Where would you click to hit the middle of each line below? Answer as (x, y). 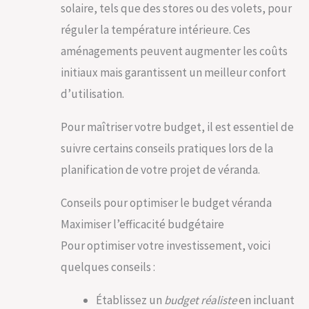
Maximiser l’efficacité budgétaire (142, 224)
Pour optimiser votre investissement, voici (166, 246)
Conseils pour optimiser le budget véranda (166, 203)
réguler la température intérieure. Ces (156, 30)
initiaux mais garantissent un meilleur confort (173, 72)
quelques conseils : (108, 267)
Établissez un (130, 300)
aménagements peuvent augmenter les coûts (174, 51)
